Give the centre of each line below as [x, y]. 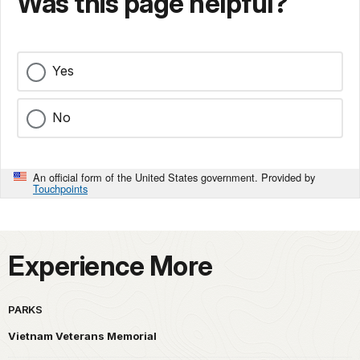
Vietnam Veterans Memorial [82, 336]
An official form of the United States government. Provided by [174, 178]
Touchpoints [60, 189]
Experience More [110, 266]
